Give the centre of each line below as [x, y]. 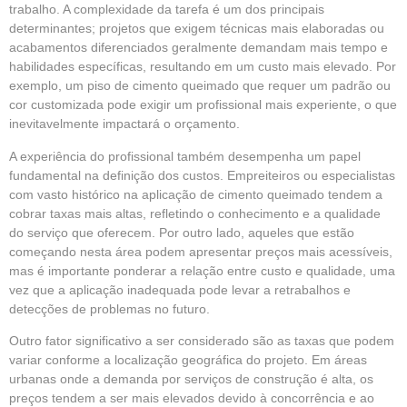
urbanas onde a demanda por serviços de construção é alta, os [191, 378]
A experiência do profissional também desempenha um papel [185, 156]
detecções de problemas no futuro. [109, 308]
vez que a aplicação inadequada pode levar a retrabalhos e [180, 289]
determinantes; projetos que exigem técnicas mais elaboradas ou [197, 29]
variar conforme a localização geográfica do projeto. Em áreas [188, 359]
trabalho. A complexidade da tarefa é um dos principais [167, 10]
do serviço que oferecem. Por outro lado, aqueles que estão [182, 232]
